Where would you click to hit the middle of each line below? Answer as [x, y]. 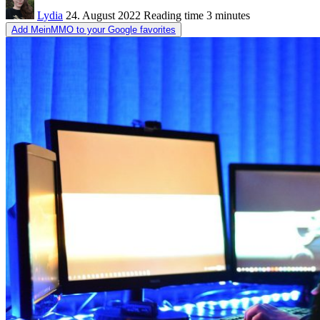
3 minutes [227, 15]
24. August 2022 [103, 15]
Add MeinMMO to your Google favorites [94, 29]
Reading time [174, 15]
